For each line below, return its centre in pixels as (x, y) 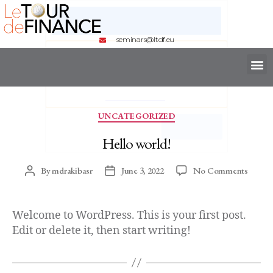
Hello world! (136, 143)
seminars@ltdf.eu (145, 40)
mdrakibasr (72, 170)
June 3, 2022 (142, 170)
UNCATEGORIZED (136, 116)
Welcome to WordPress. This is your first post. (129, 215)
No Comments (220, 170)
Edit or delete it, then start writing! (101, 230)
